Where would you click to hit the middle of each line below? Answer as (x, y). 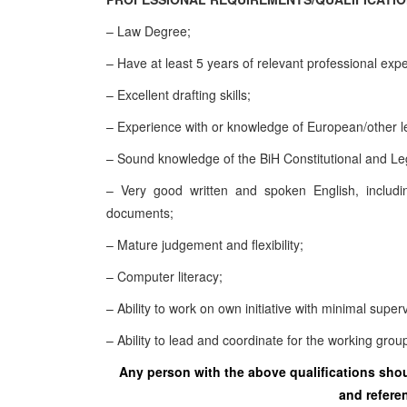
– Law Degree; (149, 31)
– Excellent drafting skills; (179, 94)
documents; (140, 213)
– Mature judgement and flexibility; (205, 244)
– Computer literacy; (164, 276)
